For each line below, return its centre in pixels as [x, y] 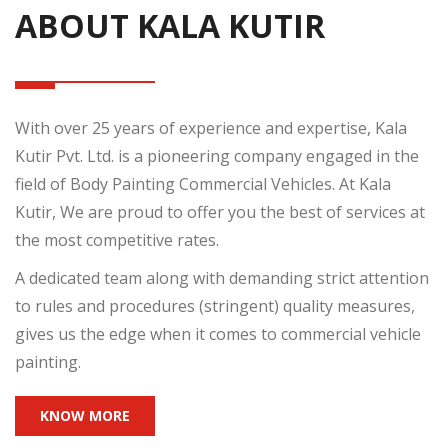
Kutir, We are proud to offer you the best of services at [220, 212]
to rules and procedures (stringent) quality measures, [215, 306]
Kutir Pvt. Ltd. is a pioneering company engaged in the [217, 156]
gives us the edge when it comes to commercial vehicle [218, 334]
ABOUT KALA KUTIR [170, 25]
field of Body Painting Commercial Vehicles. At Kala [203, 184]
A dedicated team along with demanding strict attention [222, 278]
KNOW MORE [85, 415]
